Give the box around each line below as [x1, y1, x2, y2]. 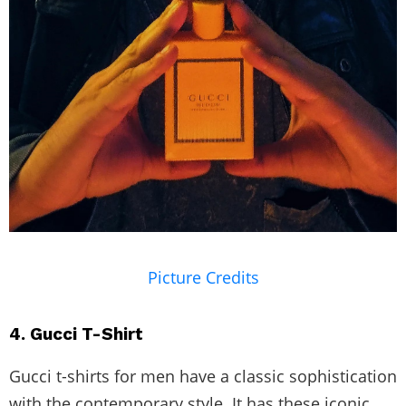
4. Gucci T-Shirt [9, 324, 143, 345]
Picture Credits [147, 266, 259, 289]
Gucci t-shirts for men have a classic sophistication [9, 365, 397, 388]
